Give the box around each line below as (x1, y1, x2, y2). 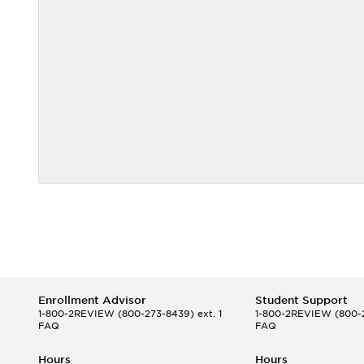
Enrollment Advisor (38, 294, 146, 306)
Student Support (254, 294, 348, 306)
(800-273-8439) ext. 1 (115, 308, 222, 319)
